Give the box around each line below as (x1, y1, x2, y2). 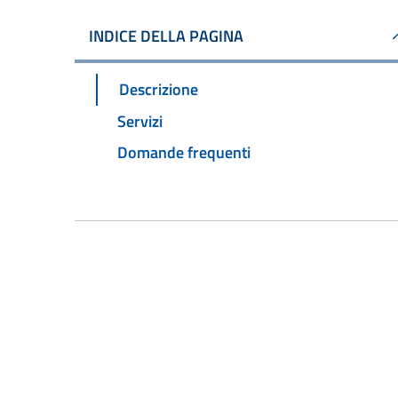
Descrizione (119, 76, 198, 101)
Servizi (117, 108, 163, 133)
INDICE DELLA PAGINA (89, 24, 243, 48)
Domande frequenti (117, 140, 251, 165)
